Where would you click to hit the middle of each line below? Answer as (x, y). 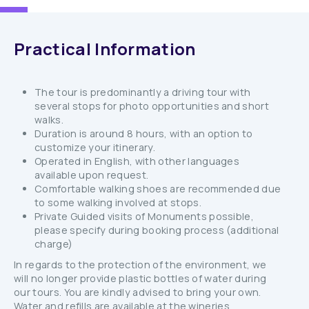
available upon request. (92, 175)
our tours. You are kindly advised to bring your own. (138, 292)
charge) (55, 244)
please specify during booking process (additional (157, 230)
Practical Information (105, 49)
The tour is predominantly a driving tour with (143, 92)
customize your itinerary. (95, 147)
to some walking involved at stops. (118, 202)
